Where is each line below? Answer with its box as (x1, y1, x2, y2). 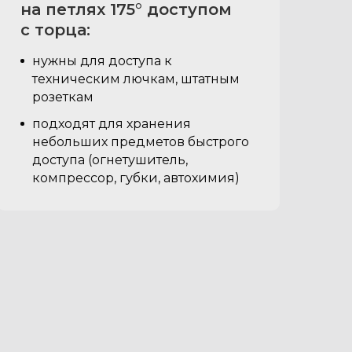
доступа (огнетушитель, (32, 152, 188, 167)
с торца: (20, 20, 90, 39)
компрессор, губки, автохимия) (32, 170, 240, 185)
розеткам (32, 90, 93, 104)
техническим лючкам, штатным (32, 71, 240, 86)
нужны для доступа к (32, 53, 172, 68)
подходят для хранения (32, 116, 191, 131)
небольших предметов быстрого (32, 134, 249, 149)
